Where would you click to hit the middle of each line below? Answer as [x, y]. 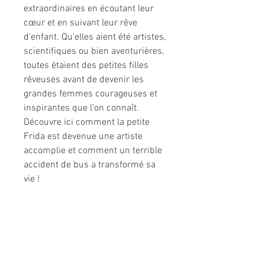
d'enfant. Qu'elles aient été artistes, [95, 38]
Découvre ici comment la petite [87, 123]
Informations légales [98, 220]
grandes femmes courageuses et [91, 94]
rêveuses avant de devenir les [84, 80]
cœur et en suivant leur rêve [80, 23]
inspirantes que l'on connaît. [81, 109]
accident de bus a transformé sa [90, 165]
